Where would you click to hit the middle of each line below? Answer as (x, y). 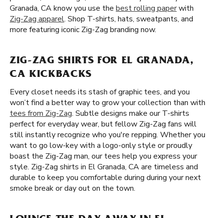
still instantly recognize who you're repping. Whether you (108, 135)
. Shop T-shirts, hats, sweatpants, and (129, 19)
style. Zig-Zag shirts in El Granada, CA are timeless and (104, 167)
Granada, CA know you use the (63, 8)
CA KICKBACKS (51, 75)
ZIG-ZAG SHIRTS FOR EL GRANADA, (102, 61)
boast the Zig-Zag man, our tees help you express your (103, 156)
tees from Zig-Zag (41, 113)
